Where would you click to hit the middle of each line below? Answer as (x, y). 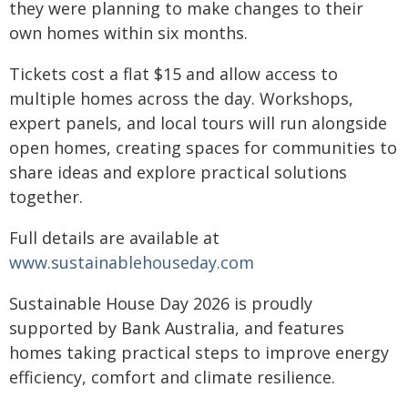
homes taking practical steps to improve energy (199, 352)
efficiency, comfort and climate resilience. (172, 377)
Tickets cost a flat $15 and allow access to (173, 74)
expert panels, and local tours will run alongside (198, 123)
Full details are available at (114, 238)
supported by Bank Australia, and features (177, 328)
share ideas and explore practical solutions (178, 172)
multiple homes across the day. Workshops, (181, 98)
